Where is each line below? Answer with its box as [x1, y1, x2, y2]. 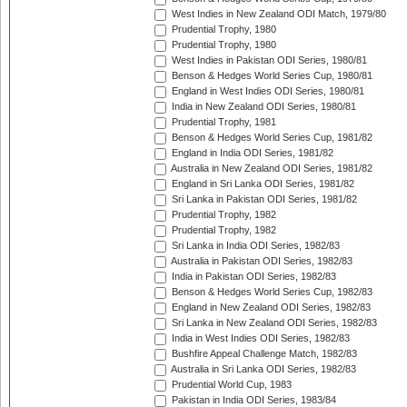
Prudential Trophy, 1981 [169, 116, 276, 128]
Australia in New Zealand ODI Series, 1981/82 [169, 163, 372, 174]
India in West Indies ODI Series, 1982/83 [169, 333, 350, 344]
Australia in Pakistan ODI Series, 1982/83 [169, 255, 352, 267]
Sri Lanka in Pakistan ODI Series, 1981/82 [169, 194, 357, 205]
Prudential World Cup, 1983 [169, 379, 292, 391]
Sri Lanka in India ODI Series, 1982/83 [169, 240, 340, 252]
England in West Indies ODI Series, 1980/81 [169, 85, 364, 97]
